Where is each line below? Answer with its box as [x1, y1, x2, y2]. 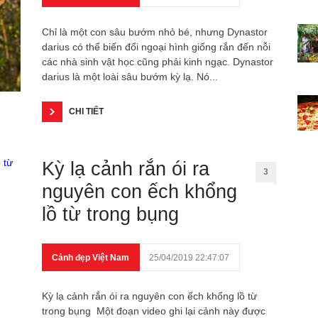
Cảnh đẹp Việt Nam [52, 253, 129, 263]
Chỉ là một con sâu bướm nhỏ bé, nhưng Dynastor [42, 26, 268, 38]
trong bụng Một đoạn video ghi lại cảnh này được [42, 305, 265, 317]
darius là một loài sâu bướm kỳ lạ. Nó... [42, 71, 218, 82]
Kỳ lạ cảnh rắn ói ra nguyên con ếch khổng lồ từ [42, 290, 257, 302]
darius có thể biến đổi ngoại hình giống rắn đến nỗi [42, 41, 270, 53]
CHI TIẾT [69, 106, 104, 116]
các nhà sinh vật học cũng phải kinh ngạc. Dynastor [42, 56, 273, 67]
